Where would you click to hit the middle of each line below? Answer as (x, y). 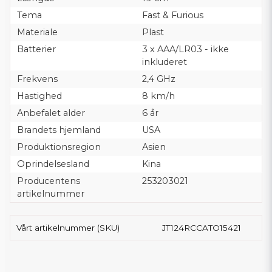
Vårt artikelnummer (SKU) (68, 227)
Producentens (48, 181)
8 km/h (158, 96)
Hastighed (39, 96)
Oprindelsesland (53, 164)
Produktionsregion (59, 147)
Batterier (36, 49)
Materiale (37, 32)
